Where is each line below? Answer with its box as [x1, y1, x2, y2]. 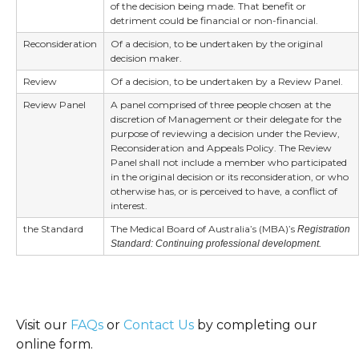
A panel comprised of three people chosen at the [111, 99, 331, 111]
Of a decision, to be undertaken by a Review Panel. [111, 75, 343, 88]
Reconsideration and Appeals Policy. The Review [111, 142, 332, 155]
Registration [297, 224, 350, 236]
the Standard [23, 223, 83, 236]
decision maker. [111, 52, 182, 65]
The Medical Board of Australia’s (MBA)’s [111, 223, 297, 236]
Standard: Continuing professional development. [111, 238, 321, 250]
